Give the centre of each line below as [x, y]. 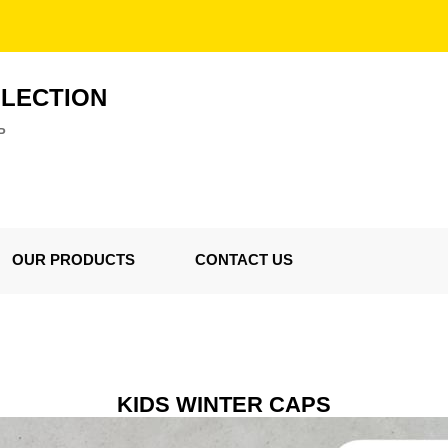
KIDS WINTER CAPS [224, 404]
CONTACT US [244, 259]
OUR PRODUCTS [73, 259]
